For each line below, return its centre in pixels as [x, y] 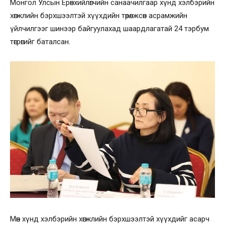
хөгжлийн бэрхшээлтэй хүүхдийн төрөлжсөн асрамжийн [99, 15]
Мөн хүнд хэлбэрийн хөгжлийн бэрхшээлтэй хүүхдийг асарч [110, 219]
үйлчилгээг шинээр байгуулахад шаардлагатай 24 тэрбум [109, 28]
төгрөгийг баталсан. [40, 41]
